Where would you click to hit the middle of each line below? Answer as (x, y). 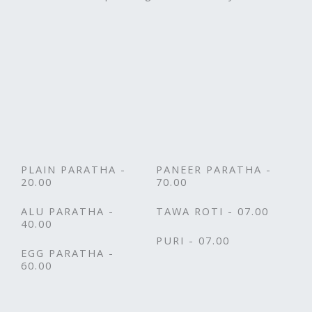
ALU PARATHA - (68, 211)
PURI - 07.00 (193, 241)
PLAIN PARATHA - (73, 170)
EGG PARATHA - (68, 253)
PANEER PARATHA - (214, 170)
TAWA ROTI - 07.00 (212, 211)
